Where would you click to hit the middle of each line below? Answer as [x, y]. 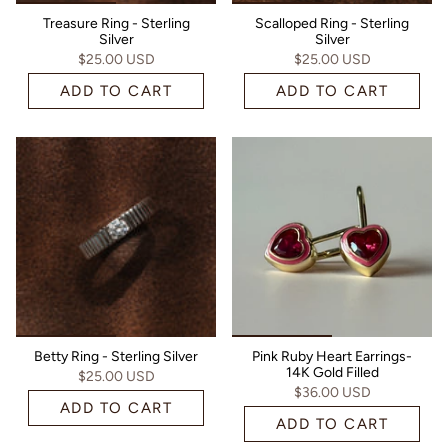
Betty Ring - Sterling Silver [116, 356]
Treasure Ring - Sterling [116, 23]
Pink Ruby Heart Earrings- [332, 356]
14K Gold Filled [332, 372]
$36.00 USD [332, 392]
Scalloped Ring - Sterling [332, 23]
